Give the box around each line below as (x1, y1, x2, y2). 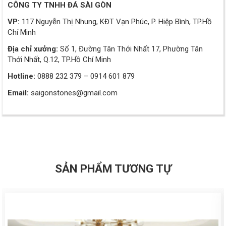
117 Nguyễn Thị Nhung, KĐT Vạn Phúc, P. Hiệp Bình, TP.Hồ (20, 17, 212, 27)
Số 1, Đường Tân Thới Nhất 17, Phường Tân (58, 44, 203, 54)
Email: (8, 88, 31, 98)
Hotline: (8, 72, 37, 81)
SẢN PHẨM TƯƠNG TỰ (54, 162, 172, 176)
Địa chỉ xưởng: (8, 44, 58, 54)
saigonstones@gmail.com (31, 88, 118, 98)
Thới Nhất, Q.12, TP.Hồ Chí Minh (8, 55, 111, 65)
